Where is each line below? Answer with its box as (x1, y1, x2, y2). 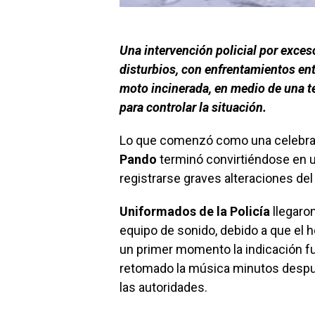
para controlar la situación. (120, 100, 266, 115)
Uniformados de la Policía (120, 204, 270, 219)
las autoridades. (120, 280, 207, 295)
